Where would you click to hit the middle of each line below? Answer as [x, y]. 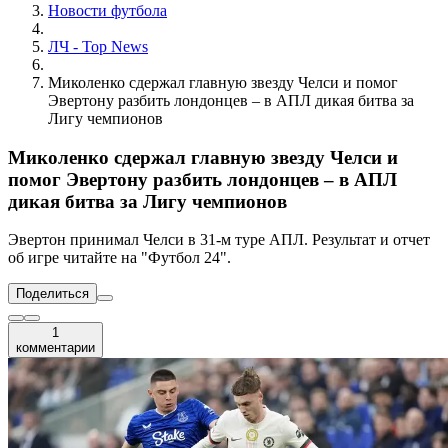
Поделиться [52, 294]
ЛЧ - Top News [98, 46]
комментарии [55, 348]
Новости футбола [107, 10]
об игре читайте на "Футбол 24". [119, 258]
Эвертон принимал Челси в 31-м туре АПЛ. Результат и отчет [219, 240]
